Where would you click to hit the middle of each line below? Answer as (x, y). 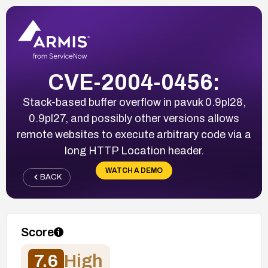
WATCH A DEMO (134, 170)
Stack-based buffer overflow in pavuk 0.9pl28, (134, 102)
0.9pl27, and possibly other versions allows (134, 118)
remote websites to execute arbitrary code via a (134, 134)
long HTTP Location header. (134, 150)
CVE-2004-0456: (134, 82)
